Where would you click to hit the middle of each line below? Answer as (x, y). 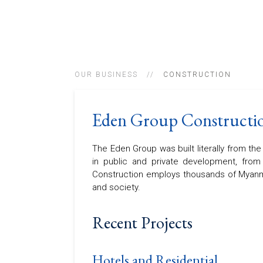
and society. (116, 187)
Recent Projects (142, 222)
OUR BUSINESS (106, 75)
